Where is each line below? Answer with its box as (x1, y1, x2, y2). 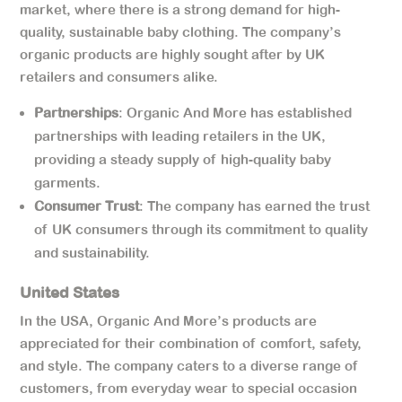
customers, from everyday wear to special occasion (20, 380, 358, 396)
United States (20, 283, 120, 301)
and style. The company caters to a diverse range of (20, 357, 359, 373)
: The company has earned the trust (139, 197, 371, 214)
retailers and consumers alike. (20, 68, 219, 84)
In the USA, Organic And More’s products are (20, 312, 318, 328)
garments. (34, 174, 101, 190)
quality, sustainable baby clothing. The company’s (20, 23, 342, 39)
